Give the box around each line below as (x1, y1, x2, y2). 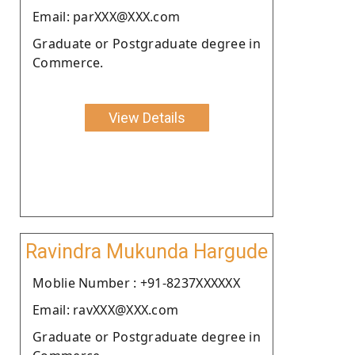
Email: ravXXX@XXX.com (32, 300, 179, 319)
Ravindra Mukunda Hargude (25, 239, 268, 263)
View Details (108, 109, 185, 126)
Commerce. (32, 53, 104, 71)
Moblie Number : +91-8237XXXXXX (32, 273, 240, 292)
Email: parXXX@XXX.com (32, 7, 181, 25)
